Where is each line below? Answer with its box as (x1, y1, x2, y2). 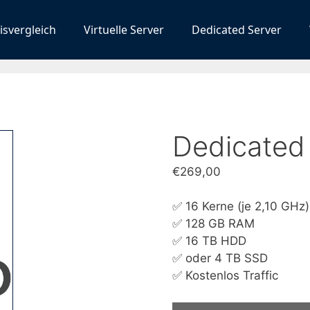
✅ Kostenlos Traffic (172, 268, 279, 283)
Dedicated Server (192, 21, 282, 37)
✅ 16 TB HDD (172, 234, 247, 248)
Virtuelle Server (84, 21, 164, 37)
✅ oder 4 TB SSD (172, 251, 268, 266)
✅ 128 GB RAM (172, 217, 255, 231)
